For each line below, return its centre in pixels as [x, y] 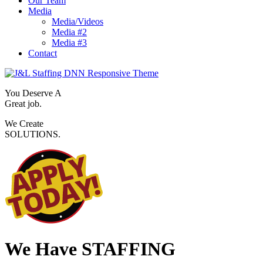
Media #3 [69, 43]
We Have [43, 249]
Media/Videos [77, 21]
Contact [43, 53]
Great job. [23, 104]
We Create [24, 124]
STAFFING [129, 249]
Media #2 [69, 32]
